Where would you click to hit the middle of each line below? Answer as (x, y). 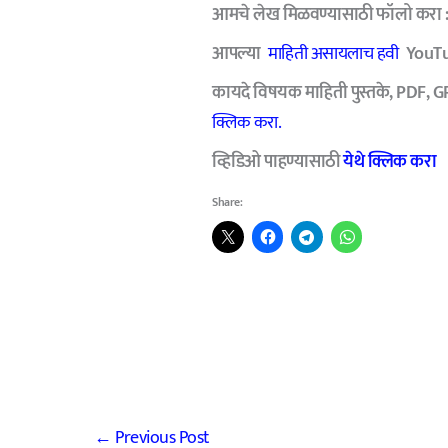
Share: (227, 201)
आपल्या (236, 53)
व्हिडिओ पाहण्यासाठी (278, 161)
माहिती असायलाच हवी (333, 53)
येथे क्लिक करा (390, 161)
